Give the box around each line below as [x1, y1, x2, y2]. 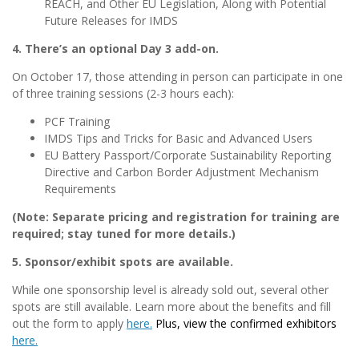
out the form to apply [12, 316, 127, 332]
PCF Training [44, 114, 110, 130]
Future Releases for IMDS [44, 13, 178, 29]
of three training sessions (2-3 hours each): [12, 86, 234, 102]
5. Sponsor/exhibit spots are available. [12, 254, 233, 270]
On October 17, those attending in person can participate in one [12, 69, 343, 85]
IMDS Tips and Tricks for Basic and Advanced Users [44, 131, 313, 147]
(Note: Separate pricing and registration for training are [12, 209, 340, 225]
